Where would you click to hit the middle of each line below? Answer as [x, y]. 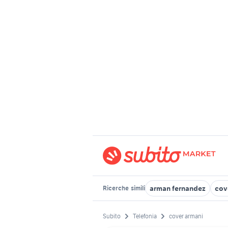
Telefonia [145, 216]
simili [137, 188]
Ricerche [116, 188]
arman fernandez [178, 188]
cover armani [186, 216]
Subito [112, 216]
